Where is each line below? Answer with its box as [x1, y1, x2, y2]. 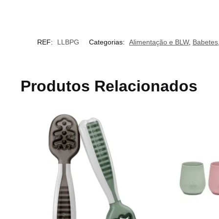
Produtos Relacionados [20, 77, 197, 95]
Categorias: [89, 38, 127, 46]
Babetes [193, 38, 218, 46]
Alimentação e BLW [129, 38, 189, 46]
